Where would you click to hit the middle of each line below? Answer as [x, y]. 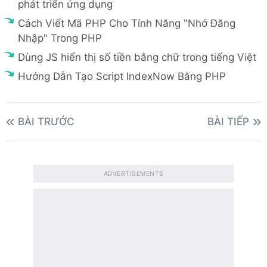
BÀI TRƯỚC [46, 122]
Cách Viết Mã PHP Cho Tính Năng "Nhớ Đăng [127, 24]
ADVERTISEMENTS [133, 174]
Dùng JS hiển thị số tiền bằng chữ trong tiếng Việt [137, 58]
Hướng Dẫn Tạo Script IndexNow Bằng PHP [122, 77]
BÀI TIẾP [228, 122]
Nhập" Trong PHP [60, 38]
